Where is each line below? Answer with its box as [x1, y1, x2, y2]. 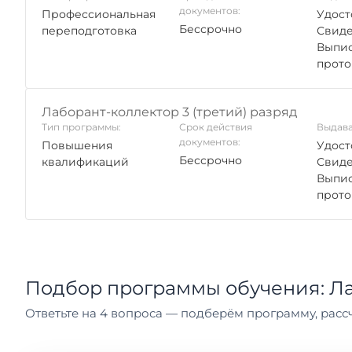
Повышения [42, 138, 112, 152]
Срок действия [179, 121, 252, 133]
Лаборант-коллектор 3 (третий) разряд [42, 104, 297, 119]
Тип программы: [42, 121, 121, 133]
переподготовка [42, 24, 137, 38]
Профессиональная [42, 7, 156, 21]
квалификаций [42, 155, 129, 169]
